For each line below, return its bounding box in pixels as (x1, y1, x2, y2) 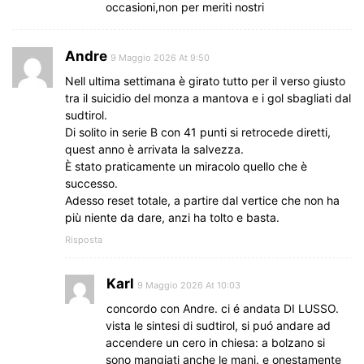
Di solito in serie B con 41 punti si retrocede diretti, (65, 125, 331, 140)
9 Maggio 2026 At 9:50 (110, 52, 210, 64)
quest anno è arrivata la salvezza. (65, 142, 244, 157)
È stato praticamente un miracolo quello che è (65, 159, 307, 174)
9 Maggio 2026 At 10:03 (137, 279, 240, 292)
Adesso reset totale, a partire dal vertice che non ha (65, 193, 340, 208)
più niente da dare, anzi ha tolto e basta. (65, 210, 279, 225)
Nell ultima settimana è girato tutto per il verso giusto (65, 74, 345, 89)
